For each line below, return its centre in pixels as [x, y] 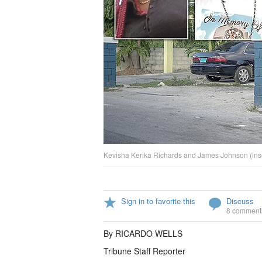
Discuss [240, 201]
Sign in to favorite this [158, 201]
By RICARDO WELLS [144, 233]
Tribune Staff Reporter [144, 251]
